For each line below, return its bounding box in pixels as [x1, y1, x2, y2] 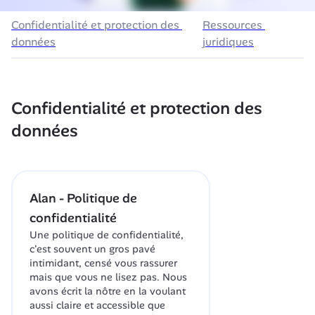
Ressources [202, 18, 262, 33]
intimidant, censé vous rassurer [30, 257, 177, 270]
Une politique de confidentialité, [30, 229, 184, 242]
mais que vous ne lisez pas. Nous [30, 271, 187, 284]
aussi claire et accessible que [30, 299, 165, 312]
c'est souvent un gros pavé [30, 243, 155, 256]
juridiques [202, 34, 254, 50]
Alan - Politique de [30, 190, 137, 207]
